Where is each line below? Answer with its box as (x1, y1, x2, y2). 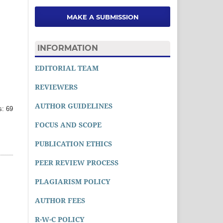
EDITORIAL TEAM (35, 63, 99, 73)
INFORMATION (37, 43, 98, 53)
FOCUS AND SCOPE (35, 119, 102, 129)
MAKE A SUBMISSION (66, 12, 139, 21)
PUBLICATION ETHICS (35, 138, 112, 148)
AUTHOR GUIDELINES (35, 101, 112, 111)
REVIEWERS (35, 82, 78, 92)
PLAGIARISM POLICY (35, 176, 111, 186)
